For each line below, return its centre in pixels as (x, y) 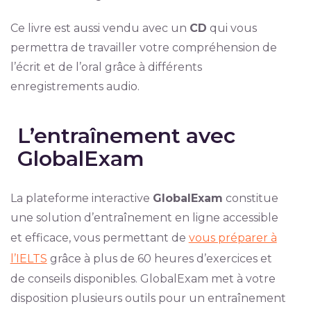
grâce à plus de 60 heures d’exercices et (159, 259)
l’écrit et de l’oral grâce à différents (106, 67)
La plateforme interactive (81, 198)
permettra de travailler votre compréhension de (143, 48)
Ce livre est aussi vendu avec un (100, 28)
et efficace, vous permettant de (99, 238)
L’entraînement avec (126, 136)
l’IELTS (28, 259)
